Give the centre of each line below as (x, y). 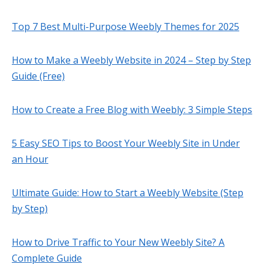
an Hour (30, 159)
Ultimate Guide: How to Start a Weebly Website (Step (128, 193)
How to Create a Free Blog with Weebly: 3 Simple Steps (132, 110)
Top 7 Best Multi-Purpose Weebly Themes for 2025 (126, 27)
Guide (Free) (38, 76)
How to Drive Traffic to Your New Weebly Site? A (118, 242)
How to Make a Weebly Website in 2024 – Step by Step (131, 60)
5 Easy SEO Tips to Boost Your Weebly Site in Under (126, 143)
